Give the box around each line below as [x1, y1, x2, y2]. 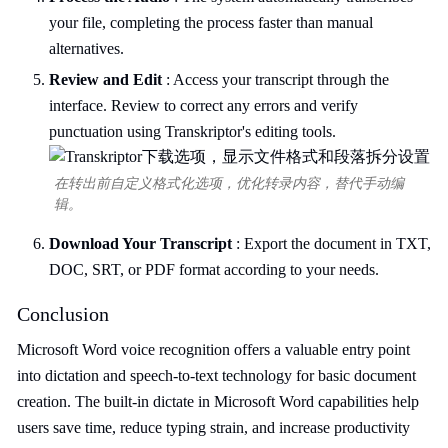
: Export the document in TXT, [232, 235, 431, 252]
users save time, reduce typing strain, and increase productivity [17, 419, 410, 436]
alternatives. [49, 40, 124, 57]
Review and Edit [49, 71, 162, 88]
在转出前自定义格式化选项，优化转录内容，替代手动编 [54, 176, 404, 191]
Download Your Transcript [49, 235, 232, 252]
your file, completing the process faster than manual [49, 14, 373, 31]
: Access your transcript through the [162, 71, 389, 88]
